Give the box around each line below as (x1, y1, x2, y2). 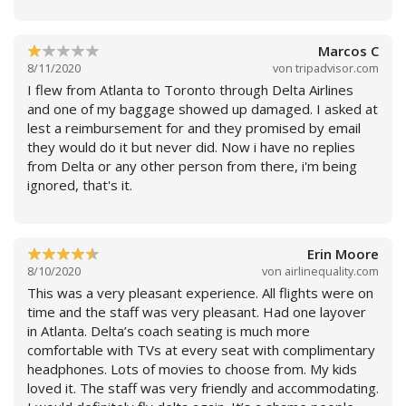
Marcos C (318, 41, 379, 60)
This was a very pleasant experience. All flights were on (27, 283, 373, 302)
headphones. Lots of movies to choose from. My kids (27, 359, 357, 378)
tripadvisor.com (295, 59, 379, 76)
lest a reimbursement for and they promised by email (27, 118, 361, 137)
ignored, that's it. (27, 175, 132, 194)
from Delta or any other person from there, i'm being (27, 156, 357, 175)
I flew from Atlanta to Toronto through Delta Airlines (27, 80, 353, 99)
